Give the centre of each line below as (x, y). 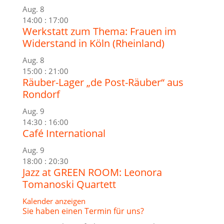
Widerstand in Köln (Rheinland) (93, 43)
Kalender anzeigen (54, 201)
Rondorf (41, 94)
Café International (64, 133)
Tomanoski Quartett (69, 184)
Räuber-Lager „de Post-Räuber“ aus (103, 82)
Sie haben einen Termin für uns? (83, 211)
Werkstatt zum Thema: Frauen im (99, 31)
